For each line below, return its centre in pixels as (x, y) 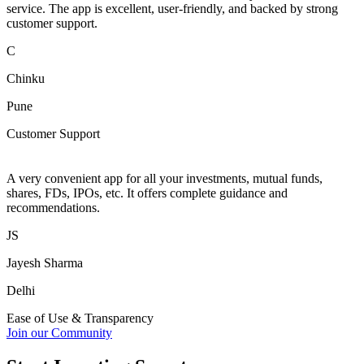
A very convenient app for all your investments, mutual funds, (165, 178)
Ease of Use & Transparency (80, 318)
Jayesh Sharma (45, 262)
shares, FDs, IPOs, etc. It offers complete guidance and (147, 193)
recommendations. (53, 207)
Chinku (26, 78)
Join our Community (59, 332)
